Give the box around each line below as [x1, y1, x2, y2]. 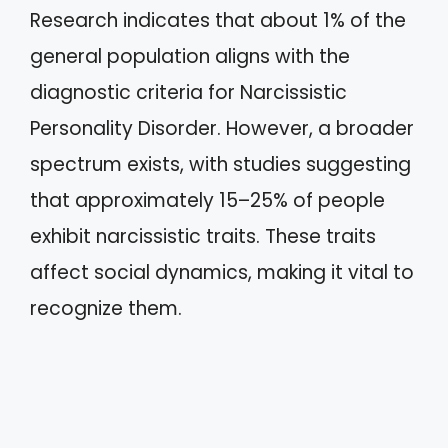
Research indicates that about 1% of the [30, 6, 406, 34]
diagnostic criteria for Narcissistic [30, 78, 347, 106]
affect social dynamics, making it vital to [30, 258, 414, 286]
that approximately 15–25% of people [30, 186, 385, 214]
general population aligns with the [30, 42, 350, 70]
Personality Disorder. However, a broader [30, 114, 414, 142]
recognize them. [30, 294, 182, 322]
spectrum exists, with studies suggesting [30, 150, 411, 178]
